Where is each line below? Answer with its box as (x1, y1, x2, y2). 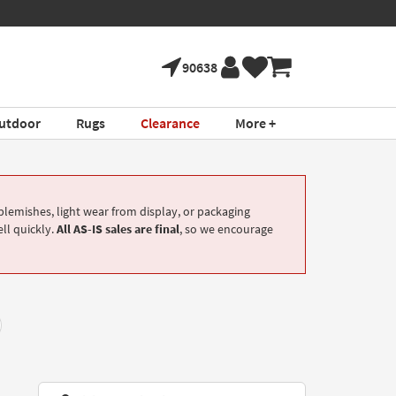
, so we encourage (179, 221, 273, 237)
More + (234, 114, 276, 132)
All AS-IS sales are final (57, 221, 179, 237)
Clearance (140, 114, 200, 132)
